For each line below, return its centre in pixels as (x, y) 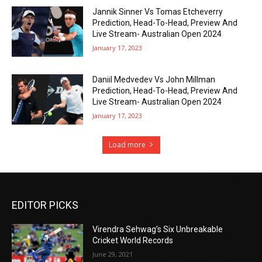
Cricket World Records (133, 240)
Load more (127, 144)
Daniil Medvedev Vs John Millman (154, 80)
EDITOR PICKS (45, 205)
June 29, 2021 (113, 254)
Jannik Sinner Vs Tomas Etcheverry (158, 12)
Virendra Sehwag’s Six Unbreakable (158, 229)
